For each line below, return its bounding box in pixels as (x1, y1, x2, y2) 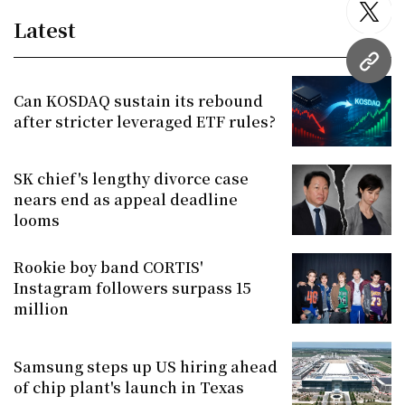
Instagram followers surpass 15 (14, 278, 251, 299)
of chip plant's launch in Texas (14, 376, 244, 398)
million (14, 298, 69, 320)
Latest (14, 14, 76, 43)
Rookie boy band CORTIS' (14, 257, 203, 278)
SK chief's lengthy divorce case (14, 168, 249, 190)
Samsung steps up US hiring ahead (14, 355, 278, 377)
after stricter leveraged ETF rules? (14, 110, 276, 132)
